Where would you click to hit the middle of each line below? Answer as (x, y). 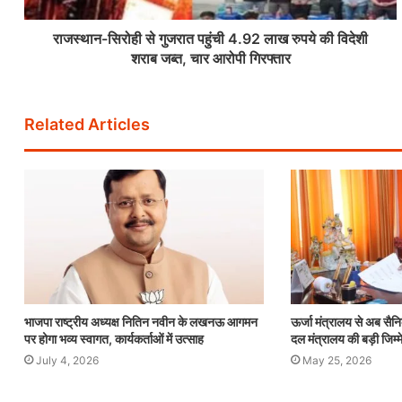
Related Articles (87, 124)
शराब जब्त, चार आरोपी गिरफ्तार (210, 58)
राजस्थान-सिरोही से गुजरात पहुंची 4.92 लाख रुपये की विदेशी (210, 38)
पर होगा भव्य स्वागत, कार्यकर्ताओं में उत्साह (114, 339)
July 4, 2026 (67, 361)
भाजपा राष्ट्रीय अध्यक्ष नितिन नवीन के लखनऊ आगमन (141, 322)
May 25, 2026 (336, 361)
